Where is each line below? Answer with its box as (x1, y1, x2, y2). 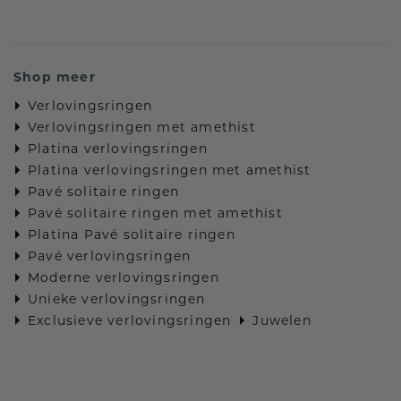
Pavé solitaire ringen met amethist (28, 205, 283, 222)
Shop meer (13, 69, 96, 86)
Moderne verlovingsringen (28, 269, 219, 286)
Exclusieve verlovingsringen (28, 312, 232, 329)
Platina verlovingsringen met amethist (28, 162, 311, 179)
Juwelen (252, 312, 311, 329)
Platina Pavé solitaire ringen (28, 226, 235, 243)
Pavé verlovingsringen (28, 248, 192, 265)
